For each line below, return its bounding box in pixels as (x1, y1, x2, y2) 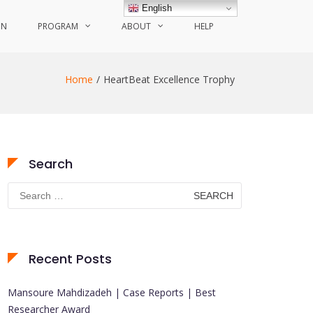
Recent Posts (29, 250, 112, 268)
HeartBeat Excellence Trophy (103, 73, 235, 86)
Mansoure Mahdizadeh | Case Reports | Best (8, 286, 216, 299)
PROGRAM (38, 20, 78, 32)
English (139, 2, 173, 13)
